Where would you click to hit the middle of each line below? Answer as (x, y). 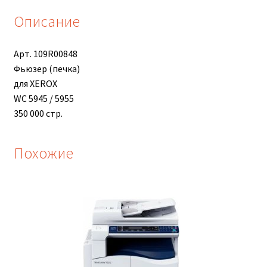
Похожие (43, 153)
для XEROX (35, 84)
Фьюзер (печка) (46, 69)
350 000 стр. (38, 114)
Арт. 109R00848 (45, 54)
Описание (46, 22)
